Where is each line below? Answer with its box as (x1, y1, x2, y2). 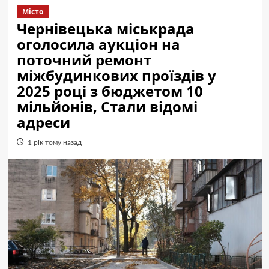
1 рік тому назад (27, 139, 82, 146)
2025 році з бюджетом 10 (16, 81, 203, 101)
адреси (16, 112, 70, 132)
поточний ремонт (16, 50, 151, 70)
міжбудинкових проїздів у (16, 65, 216, 85)
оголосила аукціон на (16, 34, 180, 54)
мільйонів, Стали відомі (16, 97, 198, 116)
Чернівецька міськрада (16, 19, 195, 38)
